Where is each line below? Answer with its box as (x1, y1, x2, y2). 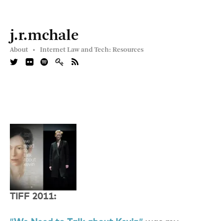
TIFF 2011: (10, 192, 56, 201)
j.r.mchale (10, 28, 79, 44)
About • (10, 46, 35, 53)
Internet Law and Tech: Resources (40, 46, 144, 53)
